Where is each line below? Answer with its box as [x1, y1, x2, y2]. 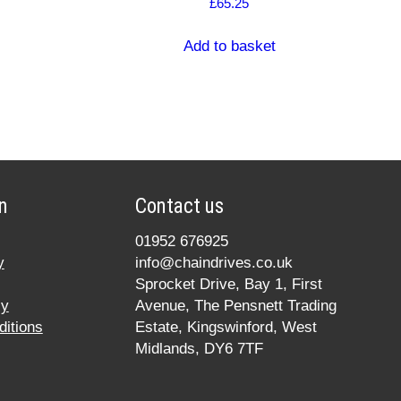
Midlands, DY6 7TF [134, 339, 263, 357]
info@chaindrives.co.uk [134, 253, 293, 271]
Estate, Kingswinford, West [134, 318, 317, 336]
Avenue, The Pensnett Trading [134, 296, 337, 314]
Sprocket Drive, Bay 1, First [134, 275, 322, 293]
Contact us [134, 193, 224, 218]
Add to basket [183, 38, 276, 55]
